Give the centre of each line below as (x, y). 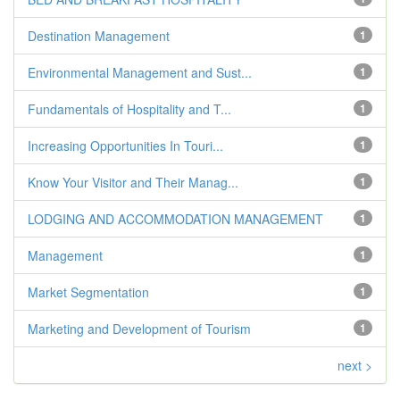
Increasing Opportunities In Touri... (125, 146)
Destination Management (99, 36)
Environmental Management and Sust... (140, 72)
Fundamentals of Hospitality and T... (129, 109)
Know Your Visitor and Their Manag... (133, 182)
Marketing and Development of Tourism (139, 329)
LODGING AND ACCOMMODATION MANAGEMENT (175, 219)
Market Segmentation (88, 292)
